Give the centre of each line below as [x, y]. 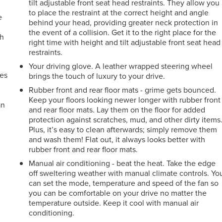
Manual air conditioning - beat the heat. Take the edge [122, 163]
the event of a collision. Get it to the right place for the [123, 32]
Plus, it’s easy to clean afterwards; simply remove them [123, 129]
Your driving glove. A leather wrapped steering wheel [121, 66]
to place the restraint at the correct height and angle [119, 12]
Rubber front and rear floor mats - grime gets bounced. [123, 89]
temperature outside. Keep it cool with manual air [114, 202]
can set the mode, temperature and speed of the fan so [124, 183]
